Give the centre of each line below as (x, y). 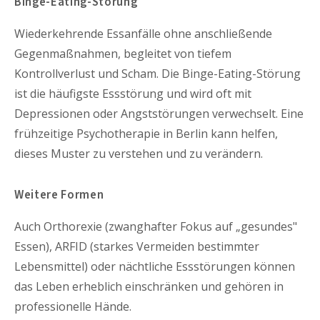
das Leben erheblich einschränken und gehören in (149, 286)
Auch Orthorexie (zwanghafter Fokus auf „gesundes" (156, 226)
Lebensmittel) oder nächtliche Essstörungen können (155, 266)
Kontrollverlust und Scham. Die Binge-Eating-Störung (157, 74)
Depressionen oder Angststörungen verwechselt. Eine (159, 114)
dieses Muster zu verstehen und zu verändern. (139, 154)
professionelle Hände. (73, 306)
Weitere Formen (59, 195)
